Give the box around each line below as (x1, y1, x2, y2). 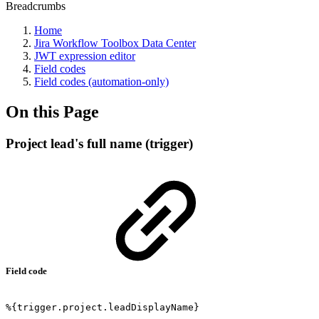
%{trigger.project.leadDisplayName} (6, 302, 199, 313)
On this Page (6, 102, 99, 121)
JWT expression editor (34, 50, 135, 62)
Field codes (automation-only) (34, 75, 169, 88)
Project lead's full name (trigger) (6, 135, 193, 151)
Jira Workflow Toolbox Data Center (34, 37, 196, 49)
